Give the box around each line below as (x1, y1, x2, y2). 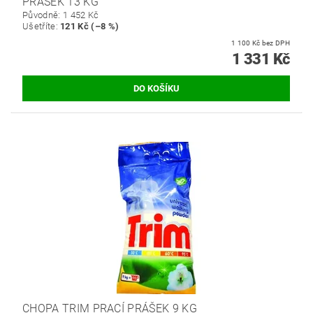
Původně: (22, 10, 63, 21)
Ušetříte (22, 21, 56, 32)
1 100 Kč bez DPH (261, 39, 290, 48)
